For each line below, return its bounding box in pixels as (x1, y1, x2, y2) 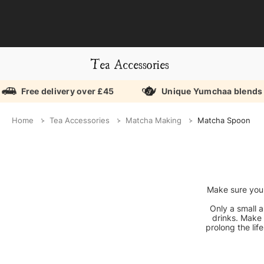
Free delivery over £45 (21, 85, 114, 96)
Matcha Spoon (197, 115, 250, 126)
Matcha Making (125, 115, 181, 126)
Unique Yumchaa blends (161, 85, 263, 96)
